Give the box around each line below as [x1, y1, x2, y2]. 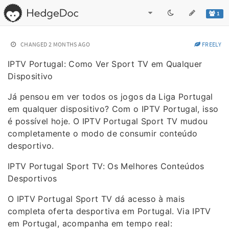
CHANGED [20, 40, 48, 48]
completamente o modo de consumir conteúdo [8, 128, 198, 139]
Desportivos [8, 173, 57, 184]
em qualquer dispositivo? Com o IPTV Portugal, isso [8, 104, 219, 114]
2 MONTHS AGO [48, 40, 90, 48]
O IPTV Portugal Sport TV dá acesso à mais [8, 194, 185, 204]
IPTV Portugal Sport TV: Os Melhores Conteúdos [8, 161, 204, 171]
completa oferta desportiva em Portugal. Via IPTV [8, 206, 211, 216]
